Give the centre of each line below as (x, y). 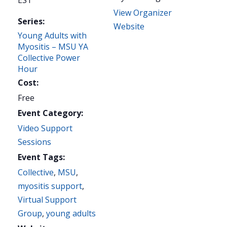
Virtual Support (47, 200)
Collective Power (49, 58)
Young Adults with (52, 36)
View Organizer (143, 13)
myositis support (50, 186)
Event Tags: (41, 157)
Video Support (45, 128)
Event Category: (50, 113)
